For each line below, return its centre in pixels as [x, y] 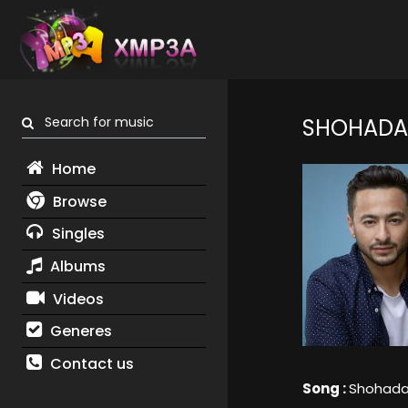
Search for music [94, 122]
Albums [76, 266]
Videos [76, 299]
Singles [76, 234]
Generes [79, 331]
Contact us [90, 363]
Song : [325, 389]
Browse [77, 201]
